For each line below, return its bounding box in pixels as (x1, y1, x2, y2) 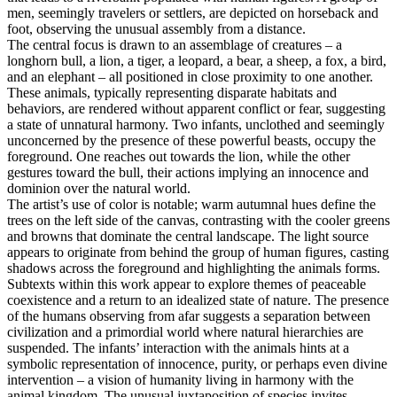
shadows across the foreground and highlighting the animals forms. (7, 260, 380, 276)
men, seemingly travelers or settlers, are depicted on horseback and (7, 4, 378, 20)
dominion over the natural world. (7, 180, 191, 196)
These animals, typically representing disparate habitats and (7, 84, 337, 100)
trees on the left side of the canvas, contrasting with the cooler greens (7, 212, 390, 228)
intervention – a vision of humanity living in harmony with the (7, 371, 354, 387)
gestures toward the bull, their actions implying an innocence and (7, 164, 369, 180)
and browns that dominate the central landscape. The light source (7, 228, 369, 244)
